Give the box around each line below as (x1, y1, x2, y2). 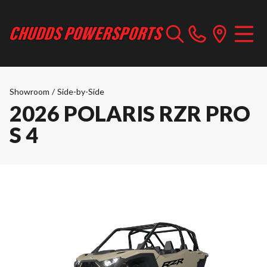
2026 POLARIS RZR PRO (10, 100, 250, 126)
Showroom (10, 86, 49, 97)
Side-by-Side (57, 86, 104, 97)
